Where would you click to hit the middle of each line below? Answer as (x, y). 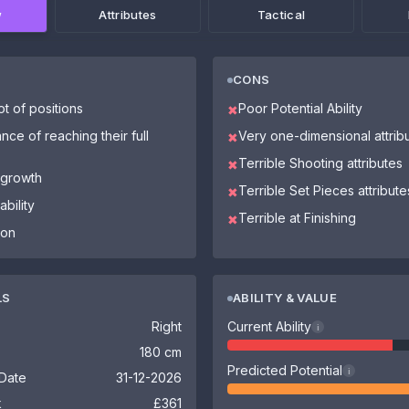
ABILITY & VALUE (285, 298)
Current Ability (269, 326)
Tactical (281, 14)
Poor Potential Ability (300, 108)
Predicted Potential (285, 370)
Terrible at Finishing (297, 218)
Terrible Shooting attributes (320, 163)
